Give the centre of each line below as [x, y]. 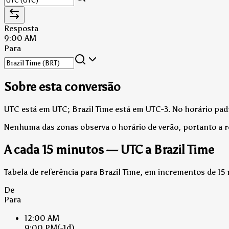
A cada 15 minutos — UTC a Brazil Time [109, 149]
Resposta [21, 28]
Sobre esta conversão [62, 86]
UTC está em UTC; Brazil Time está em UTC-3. [87, 109]
